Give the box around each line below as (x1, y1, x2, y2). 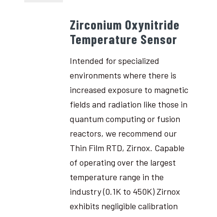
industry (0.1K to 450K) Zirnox (69, 186, 180, 197)
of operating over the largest (69, 156, 176, 168)
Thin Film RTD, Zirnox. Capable (69, 142, 185, 153)
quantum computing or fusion (69, 113, 180, 124)
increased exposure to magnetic (69, 84, 188, 95)
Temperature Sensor (69, 31, 177, 46)
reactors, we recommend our (69, 127, 177, 139)
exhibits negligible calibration (69, 200, 178, 211)
